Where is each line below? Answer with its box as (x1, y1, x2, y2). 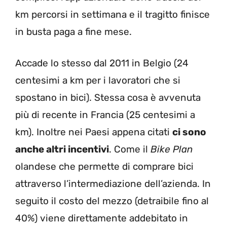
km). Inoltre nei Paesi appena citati (15, 126, 172, 138)
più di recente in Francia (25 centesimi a (15, 109, 195, 121)
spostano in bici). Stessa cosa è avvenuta (15, 92, 201, 104)
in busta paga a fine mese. (15, 25, 132, 37)
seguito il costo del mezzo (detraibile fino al (15, 195, 209, 207)
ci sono (172, 126, 206, 138)
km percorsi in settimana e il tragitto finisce (15, 8, 210, 20)
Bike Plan (150, 143, 193, 156)
